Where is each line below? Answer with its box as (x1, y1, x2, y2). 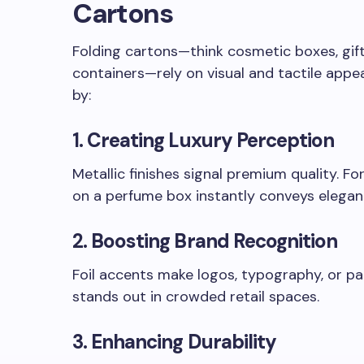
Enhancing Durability (91, 329, 276, 354)
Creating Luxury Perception (87, 128, 335, 153)
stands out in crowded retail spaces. (72, 287, 319, 306)
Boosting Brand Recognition (91, 228, 338, 253)
